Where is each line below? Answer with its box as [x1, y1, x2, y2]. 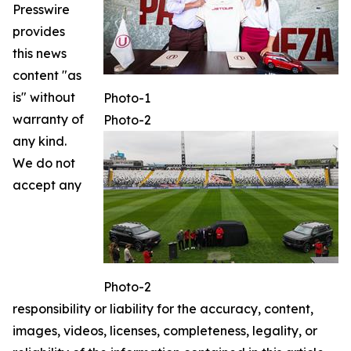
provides [13, 24, 65, 40]
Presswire [13, 2, 70, 18]
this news [13, 45, 67, 62]
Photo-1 [103, 90, 150, 107]
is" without [13, 89, 75, 106]
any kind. [13, 133, 67, 150]
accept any [13, 177, 81, 194]
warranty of [13, 111, 84, 128]
